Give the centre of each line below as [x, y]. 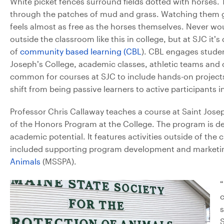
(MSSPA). [58, 161]
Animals [25, 161]
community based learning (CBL [81, 51]
